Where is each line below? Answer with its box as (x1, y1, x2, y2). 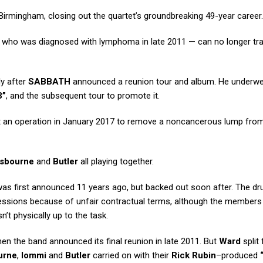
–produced (216, 250, 260, 261)
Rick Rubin (171, 250, 216, 261)
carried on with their (90, 250, 171, 261)
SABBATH (28, 76, 70, 87)
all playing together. (78, 156, 154, 167)
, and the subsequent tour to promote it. (6, 90, 160, 102)
